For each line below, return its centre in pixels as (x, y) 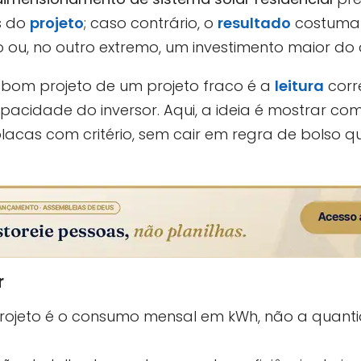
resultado (254, 23)
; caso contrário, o (151, 23)
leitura (299, 85)
